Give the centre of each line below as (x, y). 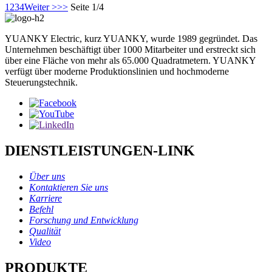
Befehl (41, 209)
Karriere (46, 198)
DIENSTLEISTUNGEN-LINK (100, 151)
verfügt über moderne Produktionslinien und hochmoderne (117, 72)
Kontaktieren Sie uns (69, 187)
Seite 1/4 (87, 7)
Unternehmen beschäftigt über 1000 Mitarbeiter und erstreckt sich (130, 50)
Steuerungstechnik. (41, 83)
